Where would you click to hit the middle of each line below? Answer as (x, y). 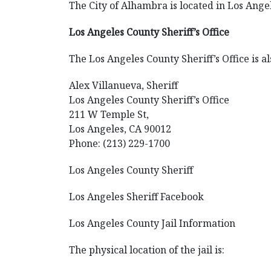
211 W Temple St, (109, 114)
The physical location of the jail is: (147, 250)
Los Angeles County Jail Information (152, 223)
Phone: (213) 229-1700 (119, 143)
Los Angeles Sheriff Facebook (136, 197)
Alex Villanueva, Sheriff (123, 85)
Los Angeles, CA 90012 (120, 129)
